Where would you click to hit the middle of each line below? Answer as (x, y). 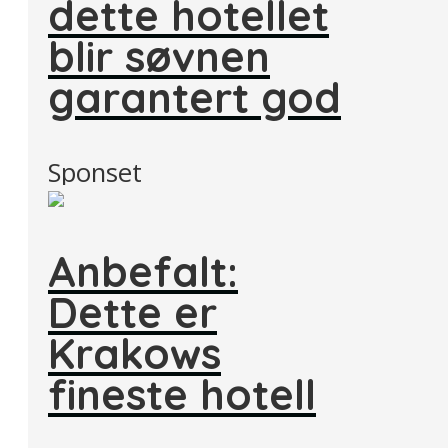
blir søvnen (159, 56)
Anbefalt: (143, 271)
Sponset (95, 172)
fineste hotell (182, 394)
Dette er (132, 312)
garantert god (194, 97)
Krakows (134, 353)
